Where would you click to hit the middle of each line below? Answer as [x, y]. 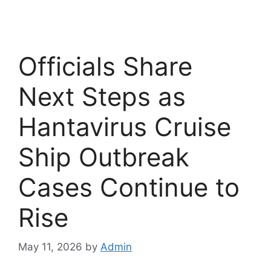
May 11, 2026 [50, 247]
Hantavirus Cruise [125, 126]
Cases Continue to [129, 187]
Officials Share [105, 66]
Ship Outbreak [104, 157]
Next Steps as [102, 96]
